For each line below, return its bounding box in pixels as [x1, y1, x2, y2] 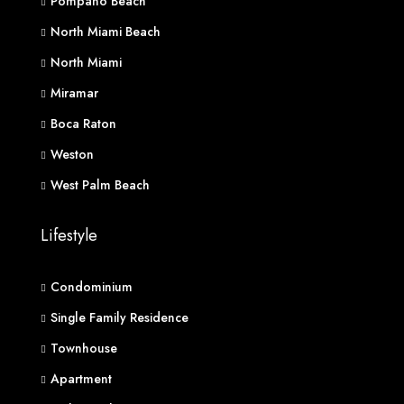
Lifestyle [41, 224, 97, 247]
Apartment [50, 370, 112, 388]
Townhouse [50, 339, 117, 357]
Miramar [50, 84, 98, 102]
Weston [50, 145, 94, 163]
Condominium [50, 278, 133, 296]
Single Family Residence [50, 308, 188, 326]
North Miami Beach [50, 23, 161, 41]
